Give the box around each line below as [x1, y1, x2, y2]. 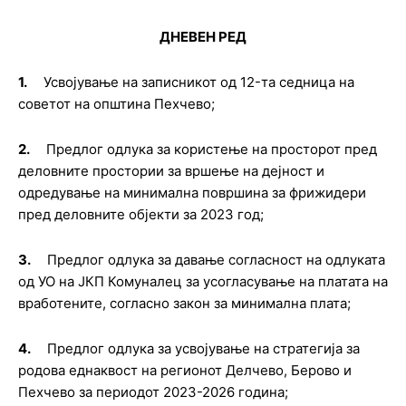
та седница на [261, 73, 354, 91]
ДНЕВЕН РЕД [159, 28, 246, 45]
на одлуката [303, 251, 385, 268]
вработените [18, 295, 102, 312]
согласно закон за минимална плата [106, 295, 347, 312]
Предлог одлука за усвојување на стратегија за [47, 340, 360, 357]
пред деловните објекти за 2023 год [18, 206, 260, 223]
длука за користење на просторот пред [115, 140, 377, 158]
